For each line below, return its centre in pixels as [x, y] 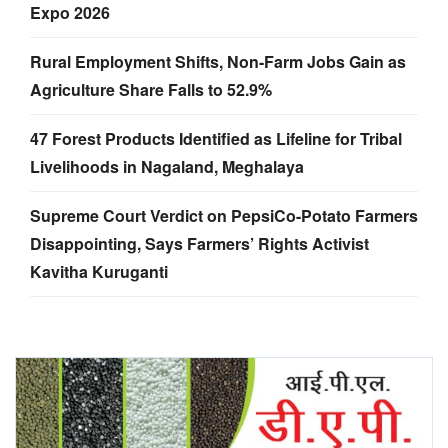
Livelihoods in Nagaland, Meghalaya [167, 166]
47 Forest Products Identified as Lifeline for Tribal [216, 138]
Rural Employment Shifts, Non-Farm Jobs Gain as [218, 61]
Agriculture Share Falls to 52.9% [151, 89]
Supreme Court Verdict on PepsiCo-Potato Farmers [224, 215]
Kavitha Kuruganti [99, 271]
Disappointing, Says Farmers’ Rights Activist [199, 243]
